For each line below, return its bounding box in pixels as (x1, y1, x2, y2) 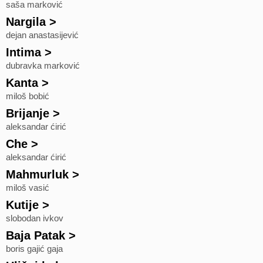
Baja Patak (6, 229, 65, 242)
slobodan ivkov (6, 214, 63, 223)
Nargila (6, 15, 46, 28)
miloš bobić (6, 92, 49, 101)
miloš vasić (6, 183, 49, 193)
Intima (6, 46, 41, 59)
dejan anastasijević (6, 31, 79, 40)
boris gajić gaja (6, 244, 63, 254)
